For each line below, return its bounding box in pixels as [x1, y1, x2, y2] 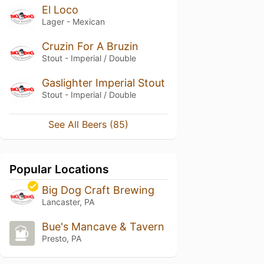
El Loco [41, 4, 78, 16]
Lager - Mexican [41, 16, 105, 27]
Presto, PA [41, 233, 81, 243]
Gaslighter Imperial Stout [41, 76, 165, 89]
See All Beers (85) [48, 118, 128, 130]
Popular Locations [9, 161, 109, 176]
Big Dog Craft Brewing [41, 183, 154, 196]
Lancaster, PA [41, 196, 94, 207]
